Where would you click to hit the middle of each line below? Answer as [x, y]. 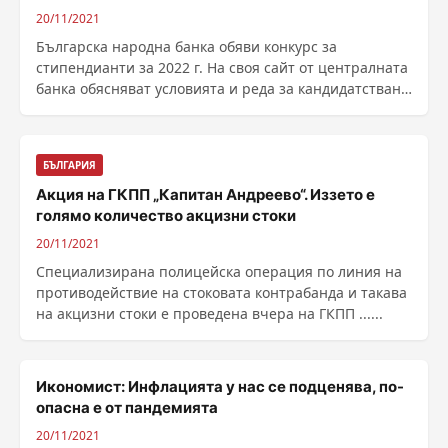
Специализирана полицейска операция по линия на [219, 271]
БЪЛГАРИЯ [69, 165]
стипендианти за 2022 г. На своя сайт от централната [222, 67]
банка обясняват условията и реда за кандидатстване [222, 88]
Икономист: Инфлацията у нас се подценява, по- [220, 386]
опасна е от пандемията [127, 407]
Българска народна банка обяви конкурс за [186, 46]
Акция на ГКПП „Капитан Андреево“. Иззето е [205, 194]
